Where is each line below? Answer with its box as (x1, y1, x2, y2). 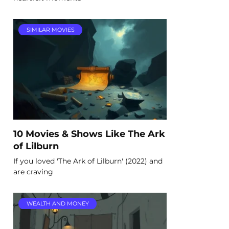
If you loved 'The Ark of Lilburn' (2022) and (13, 156, 163, 166)
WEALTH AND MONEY (26, 200, 89, 208)
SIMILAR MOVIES (26, 26, 75, 34)
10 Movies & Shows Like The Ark (13, 128, 165, 139)
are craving (13, 167, 53, 176)
